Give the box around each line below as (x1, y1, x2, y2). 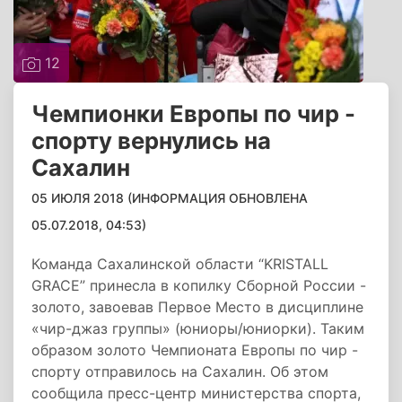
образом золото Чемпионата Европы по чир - (31, 341, 358, 359)
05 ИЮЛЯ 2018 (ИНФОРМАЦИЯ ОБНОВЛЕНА (31, 190, 308, 205)
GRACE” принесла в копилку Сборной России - (31, 276, 366, 294)
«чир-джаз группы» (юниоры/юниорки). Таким (31, 319, 364, 337)
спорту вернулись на (31, 127, 271, 154)
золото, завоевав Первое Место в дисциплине (31, 298, 363, 316)
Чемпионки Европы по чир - (31, 100, 355, 127)
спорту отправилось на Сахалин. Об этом (31, 363, 328, 380)
